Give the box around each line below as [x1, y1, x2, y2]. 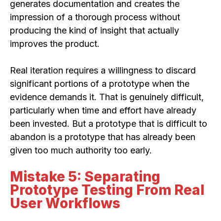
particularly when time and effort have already [10, 105, 196, 116]
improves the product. [10, 38, 100, 49]
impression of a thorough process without [10, 12, 180, 23]
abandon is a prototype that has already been [10, 132, 195, 143]
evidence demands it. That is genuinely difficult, [10, 92, 204, 103]
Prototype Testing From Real [10, 182, 204, 199]
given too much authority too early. [10, 145, 152, 156]
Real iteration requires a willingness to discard [10, 65, 196, 76]
